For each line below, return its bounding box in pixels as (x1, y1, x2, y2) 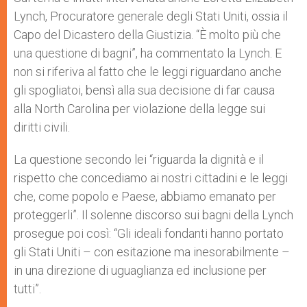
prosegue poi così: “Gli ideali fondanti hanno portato (14, 225, 284, 241)
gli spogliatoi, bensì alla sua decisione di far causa (14, 82, 275, 97)
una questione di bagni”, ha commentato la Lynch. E (14, 45, 282, 60)
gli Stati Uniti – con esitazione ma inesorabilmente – (14, 244, 290, 259)
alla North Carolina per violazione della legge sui (14, 101, 265, 116)
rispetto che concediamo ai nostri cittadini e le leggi (14, 170, 288, 185)
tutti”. (14, 281, 41, 296)
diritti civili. (14, 119, 70, 134)
